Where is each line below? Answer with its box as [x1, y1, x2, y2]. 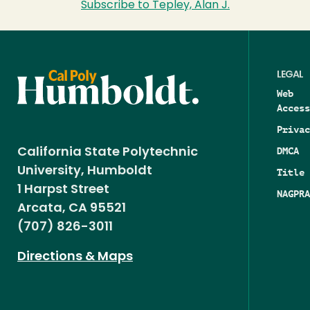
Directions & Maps [17, 250, 133, 264]
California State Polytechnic [17, 146, 198, 160]
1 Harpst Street [17, 183, 109, 197]
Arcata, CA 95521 [17, 202, 126, 216]
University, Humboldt [17, 165, 158, 179]
